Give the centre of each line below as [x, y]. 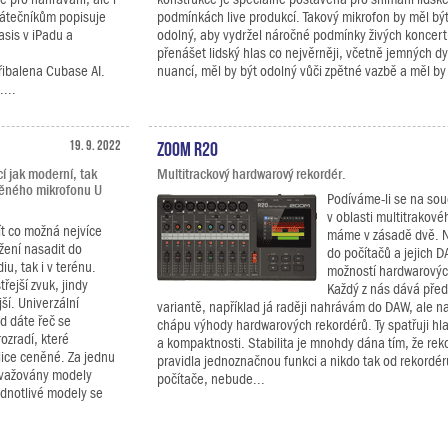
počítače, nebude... [211, 379]
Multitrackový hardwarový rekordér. [251, 174]
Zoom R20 [187, 147]
